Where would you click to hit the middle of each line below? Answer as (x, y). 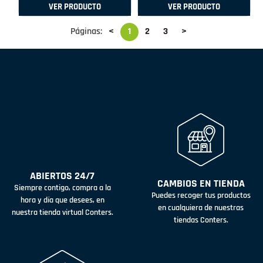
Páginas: (86, 32)
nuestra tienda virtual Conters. (62, 212)
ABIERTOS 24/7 (62, 176)
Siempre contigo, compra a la (62, 188)
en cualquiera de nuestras (201, 208)
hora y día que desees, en (62, 200)
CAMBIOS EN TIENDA (201, 184)
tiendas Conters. (201, 220)
